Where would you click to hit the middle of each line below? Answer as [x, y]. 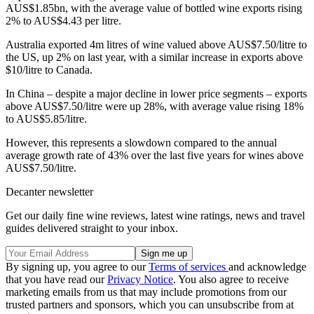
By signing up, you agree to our [77, 267]
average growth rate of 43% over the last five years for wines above [155, 156]
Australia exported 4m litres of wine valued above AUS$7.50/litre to [156, 45]
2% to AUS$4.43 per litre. [63, 21]
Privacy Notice [140, 280]
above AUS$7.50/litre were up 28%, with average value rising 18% [155, 107]
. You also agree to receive [231, 280]
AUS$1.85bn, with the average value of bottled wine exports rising [154, 8]
